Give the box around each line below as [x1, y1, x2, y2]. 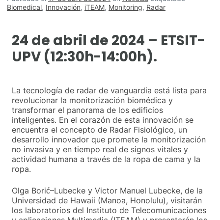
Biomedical [7, 3, 42, 11]
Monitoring [109, 3, 142, 11]
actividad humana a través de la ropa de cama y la [12, 154, 200, 164]
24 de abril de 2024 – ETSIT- [12, 31, 205, 50]
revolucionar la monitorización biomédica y [12, 95, 173, 105]
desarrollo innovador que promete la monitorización [12, 135, 206, 144]
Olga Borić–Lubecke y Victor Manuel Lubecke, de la [12, 186, 203, 195]
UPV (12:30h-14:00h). [12, 47, 157, 66]
